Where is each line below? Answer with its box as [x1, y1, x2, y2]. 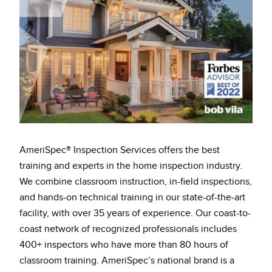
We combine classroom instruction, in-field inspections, [19, 175, 252, 188]
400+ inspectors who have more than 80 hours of [19, 239, 228, 251]
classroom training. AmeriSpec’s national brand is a [19, 254, 234, 267]
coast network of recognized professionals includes [19, 223, 237, 235]
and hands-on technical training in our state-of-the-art [19, 191, 245, 203]
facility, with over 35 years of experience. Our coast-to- [19, 207, 251, 219]
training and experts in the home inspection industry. [19, 160, 242, 172]
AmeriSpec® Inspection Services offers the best [19, 144, 220, 156]
